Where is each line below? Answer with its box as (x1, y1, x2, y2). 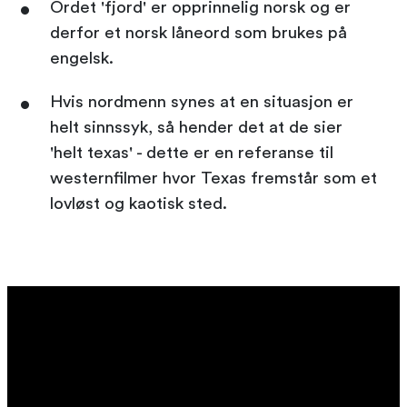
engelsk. (50, 49, 114, 67)
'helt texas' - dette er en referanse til (50, 144, 333, 162)
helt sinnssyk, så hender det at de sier (50, 118, 342, 136)
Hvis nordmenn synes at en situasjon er (50, 93, 353, 111)
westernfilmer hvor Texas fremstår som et (50, 169, 377, 187)
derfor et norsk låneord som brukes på (50, 24, 347, 42)
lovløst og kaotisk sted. (50, 194, 232, 213)
